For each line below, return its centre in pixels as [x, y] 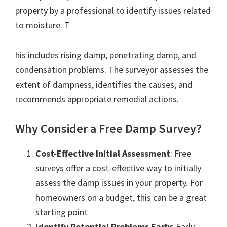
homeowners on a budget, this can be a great [121, 197]
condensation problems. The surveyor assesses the [112, 69]
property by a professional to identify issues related [113, 10]
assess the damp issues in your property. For [119, 182]
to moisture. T [43, 25]
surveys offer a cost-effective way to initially [118, 168]
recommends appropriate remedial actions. [97, 99]
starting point [62, 212]
